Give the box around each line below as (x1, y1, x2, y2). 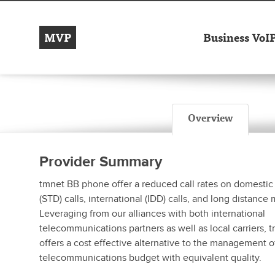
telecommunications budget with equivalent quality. (39, 252, 261, 264)
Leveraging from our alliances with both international (39, 207, 265, 220)
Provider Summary (39, 153, 162, 171)
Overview (187, 110, 233, 125)
